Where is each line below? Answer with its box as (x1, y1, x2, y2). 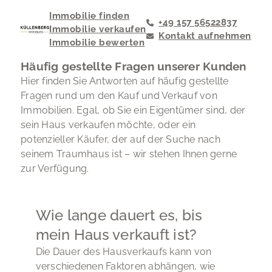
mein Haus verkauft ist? (35, 225, 197, 243)
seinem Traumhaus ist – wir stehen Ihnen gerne (21, 148, 237, 160)
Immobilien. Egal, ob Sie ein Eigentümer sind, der (21, 104, 246, 116)
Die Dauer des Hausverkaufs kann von (35, 245, 212, 257)
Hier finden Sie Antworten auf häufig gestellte (21, 75, 229, 87)
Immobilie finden (49, 10, 130, 21)
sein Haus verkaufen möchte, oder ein (21, 119, 196, 131)
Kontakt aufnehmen (158, 30, 251, 41)
